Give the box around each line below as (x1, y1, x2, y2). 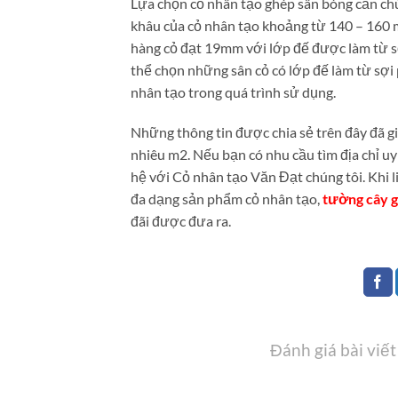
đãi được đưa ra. (131, 212, 231, 230)
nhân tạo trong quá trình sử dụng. (131, 83, 336, 100)
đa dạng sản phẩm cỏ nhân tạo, (131, 190, 322, 208)
